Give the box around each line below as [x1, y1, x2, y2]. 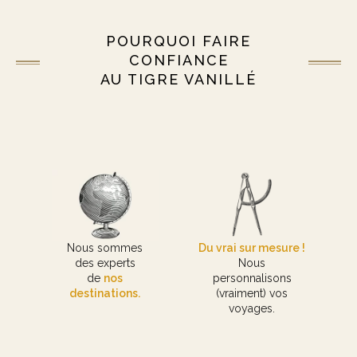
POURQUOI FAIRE [106, 32, 251, 49]
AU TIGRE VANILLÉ [100, 70, 257, 88]
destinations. [69, 287, 141, 300]
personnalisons [212, 272, 292, 285]
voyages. [229, 302, 276, 316]
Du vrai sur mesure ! [198, 241, 306, 255]
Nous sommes [67, 241, 143, 255]
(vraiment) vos [216, 287, 288, 300]
